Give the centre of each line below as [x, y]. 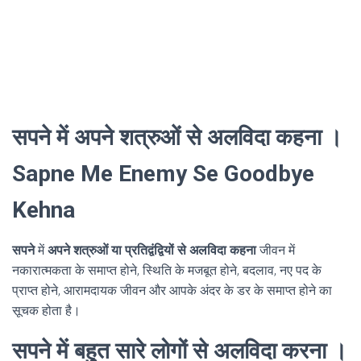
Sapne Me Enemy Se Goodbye [163, 173]
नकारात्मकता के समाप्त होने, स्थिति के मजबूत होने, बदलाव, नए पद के [167, 270]
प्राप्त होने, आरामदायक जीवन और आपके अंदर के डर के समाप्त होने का [172, 290]
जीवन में [276, 250]
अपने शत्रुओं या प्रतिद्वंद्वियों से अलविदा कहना [152, 250]
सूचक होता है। [46, 310]
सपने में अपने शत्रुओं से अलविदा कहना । [177, 137]
